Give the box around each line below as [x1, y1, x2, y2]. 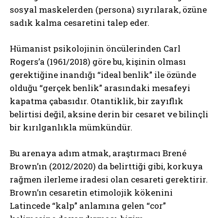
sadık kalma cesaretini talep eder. [10, 17, 149, 28]
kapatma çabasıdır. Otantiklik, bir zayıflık [10, 95, 183, 107]
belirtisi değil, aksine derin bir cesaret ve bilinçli [10, 108, 208, 120]
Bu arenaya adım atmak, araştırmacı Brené [10, 147, 186, 159]
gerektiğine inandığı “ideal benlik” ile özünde [10, 69, 196, 80]
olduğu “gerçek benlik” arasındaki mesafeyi [10, 82, 190, 93]
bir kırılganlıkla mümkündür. [10, 121, 132, 133]
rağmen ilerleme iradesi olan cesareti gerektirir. [10, 173, 208, 185]
